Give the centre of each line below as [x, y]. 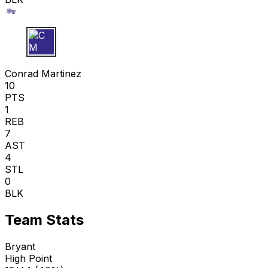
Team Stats [44, 220]
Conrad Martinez [43, 74]
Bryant [20, 246]
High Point [28, 258]
